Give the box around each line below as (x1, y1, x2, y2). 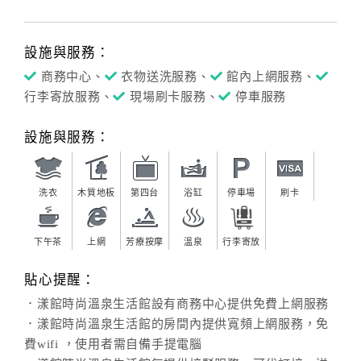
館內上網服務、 (226, 70, 316, 83)
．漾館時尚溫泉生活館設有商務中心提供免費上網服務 (24, 297, 329, 310)
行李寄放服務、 (24, 90, 114, 103)
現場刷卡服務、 (130, 90, 219, 103)
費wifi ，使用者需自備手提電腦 (24, 338, 202, 351)
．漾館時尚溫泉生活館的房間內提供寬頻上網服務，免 (24, 317, 329, 330)
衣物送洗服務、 (121, 70, 210, 83)
